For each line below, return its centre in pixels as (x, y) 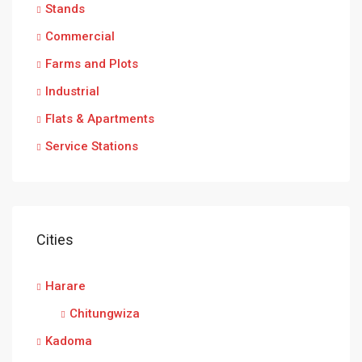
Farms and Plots (92, 64)
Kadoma (69, 341)
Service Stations (92, 146)
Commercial (80, 36)
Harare (65, 286)
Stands (65, 9)
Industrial (72, 91)
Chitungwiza (105, 314)
